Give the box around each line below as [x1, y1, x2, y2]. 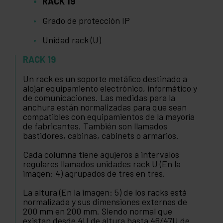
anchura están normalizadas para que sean [23, 102, 187, 113]
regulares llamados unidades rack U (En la [23, 158, 181, 170]
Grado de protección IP [42, 15, 130, 26]
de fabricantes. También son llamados [23, 120, 167, 132]
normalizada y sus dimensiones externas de [23, 196, 187, 208]
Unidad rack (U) [42, 34, 101, 46]
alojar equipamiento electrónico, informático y [23, 83, 197, 94]
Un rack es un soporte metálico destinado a [23, 73, 187, 85]
